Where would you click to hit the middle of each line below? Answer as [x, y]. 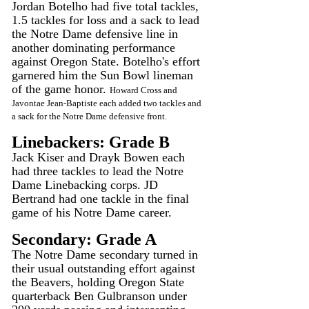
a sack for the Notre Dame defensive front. [89, 117]
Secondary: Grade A [84, 240]
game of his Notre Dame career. [92, 213]
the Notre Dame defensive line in [97, 34]
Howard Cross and [144, 90]
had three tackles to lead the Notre [99, 171]
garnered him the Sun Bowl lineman [104, 76]
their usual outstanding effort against [105, 269]
